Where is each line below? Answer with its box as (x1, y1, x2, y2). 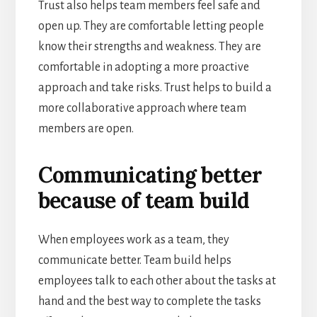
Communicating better (38, 161, 262, 188)
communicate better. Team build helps (38, 253, 231, 267)
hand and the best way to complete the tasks (38, 294, 261, 308)
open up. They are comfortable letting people (38, 19, 264, 33)
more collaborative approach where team (38, 101, 246, 115)
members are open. (38, 122, 134, 135)
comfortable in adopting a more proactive (38, 60, 249, 74)
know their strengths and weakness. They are (38, 40, 261, 53)
